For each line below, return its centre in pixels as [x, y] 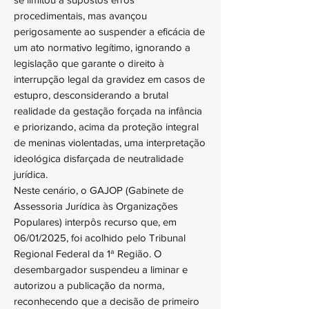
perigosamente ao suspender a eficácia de [109, 31]
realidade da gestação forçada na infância [108, 111]
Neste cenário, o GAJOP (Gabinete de [99, 190]
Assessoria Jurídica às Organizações [96, 206]
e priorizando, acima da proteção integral [106, 127]
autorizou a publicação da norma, [89, 285]
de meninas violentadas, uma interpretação [110, 142]
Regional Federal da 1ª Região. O [88, 253]
